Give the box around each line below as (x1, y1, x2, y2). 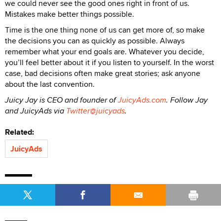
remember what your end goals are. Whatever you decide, (5, 46, 204, 57)
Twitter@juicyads (66, 105, 125, 116)
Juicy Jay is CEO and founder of (5, 94, 118, 106)
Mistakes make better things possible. (5, 8, 134, 20)
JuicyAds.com (118, 94, 166, 106)
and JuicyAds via (5, 105, 66, 116)
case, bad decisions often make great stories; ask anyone (5, 68, 200, 79)
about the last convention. (5, 78, 95, 90)
